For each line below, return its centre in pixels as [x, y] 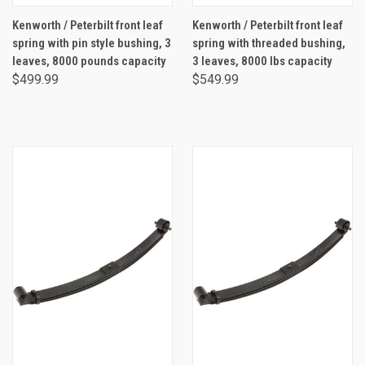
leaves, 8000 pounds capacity [89, 61]
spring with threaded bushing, [269, 43]
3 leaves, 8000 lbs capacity [262, 61]
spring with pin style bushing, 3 [92, 43]
